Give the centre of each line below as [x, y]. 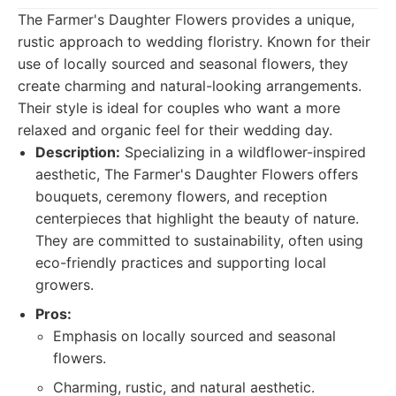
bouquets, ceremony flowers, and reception [181, 196]
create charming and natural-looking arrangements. [190, 86]
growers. [65, 285]
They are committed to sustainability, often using [199, 240]
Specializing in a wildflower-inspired [243, 152]
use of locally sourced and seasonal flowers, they [183, 64]
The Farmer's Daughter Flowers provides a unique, [186, 19]
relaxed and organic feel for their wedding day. [175, 130]
